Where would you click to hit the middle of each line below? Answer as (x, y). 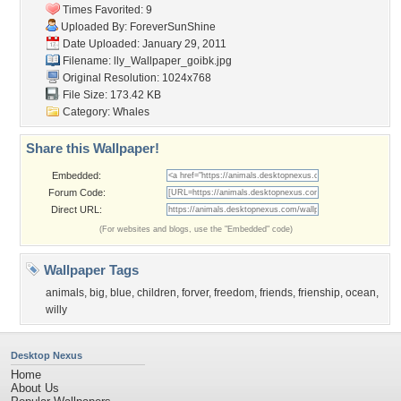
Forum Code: (77, 192)
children (157, 293)
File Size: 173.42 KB (111, 95)
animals (65, 293)
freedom (234, 293)
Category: (86, 112)
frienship (319, 293)
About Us (35, 388)
